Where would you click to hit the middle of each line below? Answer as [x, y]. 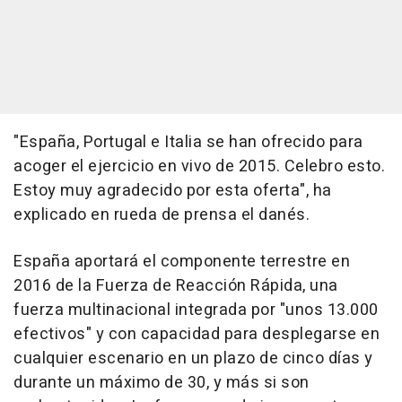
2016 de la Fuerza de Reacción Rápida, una [176, 286]
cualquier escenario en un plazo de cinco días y [193, 358]
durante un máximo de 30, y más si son [162, 383]
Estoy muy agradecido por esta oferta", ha [173, 191]
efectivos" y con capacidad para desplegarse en [197, 334]
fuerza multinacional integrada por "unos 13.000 [196, 310]
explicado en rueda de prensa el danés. [162, 215]
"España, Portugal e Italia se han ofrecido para [188, 142]
